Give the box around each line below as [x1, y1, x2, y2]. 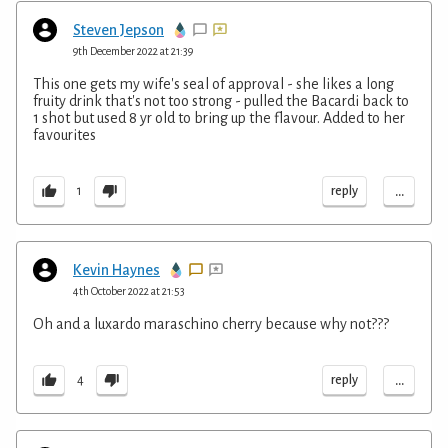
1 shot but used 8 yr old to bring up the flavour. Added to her [33, 109, 405, 126]
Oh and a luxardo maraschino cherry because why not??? [33, 315, 389, 332]
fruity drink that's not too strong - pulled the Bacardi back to [33, 92, 409, 109]
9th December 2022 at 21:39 [73, 44, 193, 57]
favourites [33, 126, 96, 143]
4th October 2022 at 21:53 [73, 284, 185, 297]
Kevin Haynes [73, 261, 160, 278]
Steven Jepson [73, 21, 164, 38]
